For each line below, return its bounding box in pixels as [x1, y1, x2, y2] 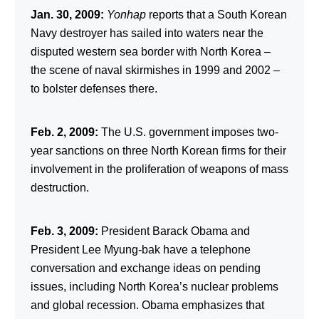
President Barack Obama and [98, 224, 250, 237]
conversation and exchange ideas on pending [30, 261, 261, 274]
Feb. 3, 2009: [30, 224, 98, 237]
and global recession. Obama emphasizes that [30, 298, 264, 311]
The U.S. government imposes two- [98, 125, 278, 138]
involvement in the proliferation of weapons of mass [30, 162, 288, 175]
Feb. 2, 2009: [30, 125, 98, 138]
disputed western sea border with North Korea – [30, 45, 271, 58]
